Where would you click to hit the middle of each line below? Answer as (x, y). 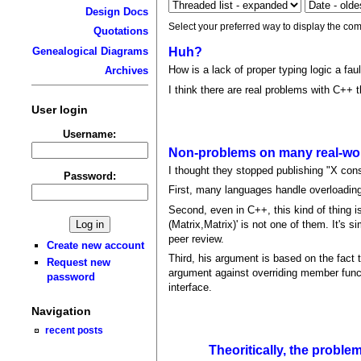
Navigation (61, 311)
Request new (79, 263)
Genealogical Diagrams (90, 51)
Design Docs (116, 11)
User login (59, 109)
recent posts (75, 330)
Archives (126, 71)
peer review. (197, 239)
